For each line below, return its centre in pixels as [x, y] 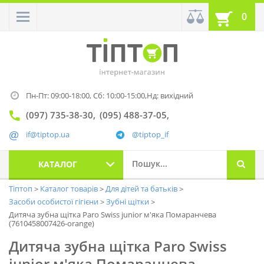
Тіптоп [22, 189]
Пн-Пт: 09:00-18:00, [60, 96]
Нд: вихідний [170, 96]
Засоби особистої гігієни [55, 202]
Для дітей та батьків [142, 189]
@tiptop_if [150, 135]
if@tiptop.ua [48, 135]
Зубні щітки [128, 202]
